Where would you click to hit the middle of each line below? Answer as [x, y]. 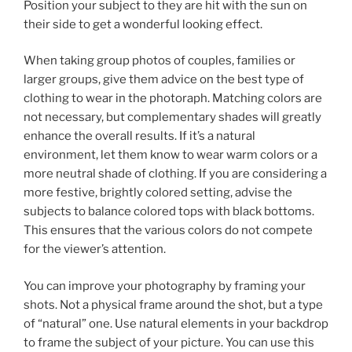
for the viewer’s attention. [95, 249]
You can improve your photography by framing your [165, 286]
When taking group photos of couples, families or [159, 61]
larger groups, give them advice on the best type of [164, 80]
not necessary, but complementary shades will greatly [172, 117]
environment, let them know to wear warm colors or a [170, 155]
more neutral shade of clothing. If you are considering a [175, 174]
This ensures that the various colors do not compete [168, 231]
